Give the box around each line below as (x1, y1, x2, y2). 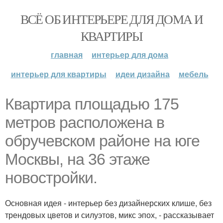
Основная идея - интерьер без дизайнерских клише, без (5, 197, 212, 209)
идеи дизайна (115, 68, 170, 80)
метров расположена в (5, 113, 164, 131)
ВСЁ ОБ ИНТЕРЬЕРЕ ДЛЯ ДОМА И (20, 10, 203, 27)
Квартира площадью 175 (5, 95, 179, 113)
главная (51, 49, 83, 60)
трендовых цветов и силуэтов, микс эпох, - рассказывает (5, 209, 214, 221)
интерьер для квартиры (10, 68, 107, 80)
